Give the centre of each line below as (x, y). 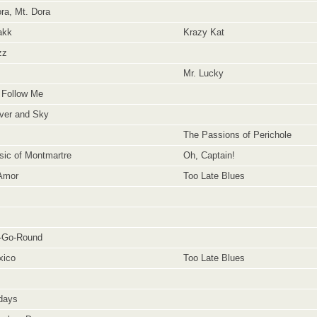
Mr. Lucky (201, 73)
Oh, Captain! (206, 155)
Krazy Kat (201, 32)
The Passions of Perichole (235, 135)
